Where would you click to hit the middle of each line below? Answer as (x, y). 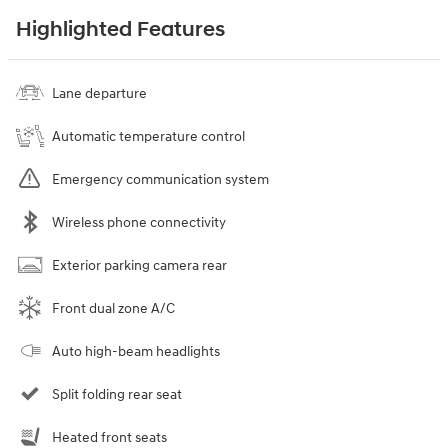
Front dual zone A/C (113, 309)
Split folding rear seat (117, 395)
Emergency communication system (160, 180)
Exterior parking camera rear (139, 266)
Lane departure (99, 94)
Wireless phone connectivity (139, 223)
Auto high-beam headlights (136, 352)
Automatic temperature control (148, 137)
